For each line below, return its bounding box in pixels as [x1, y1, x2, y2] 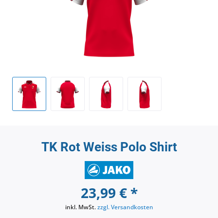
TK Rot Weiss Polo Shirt [41, 140, 177, 154]
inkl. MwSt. [65, 203, 97, 212]
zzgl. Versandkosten [97, 203, 153, 212]
